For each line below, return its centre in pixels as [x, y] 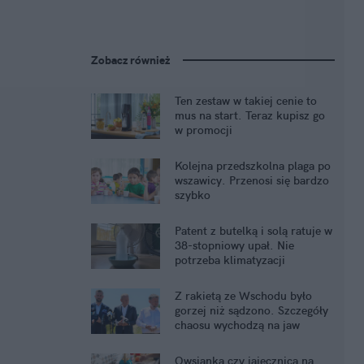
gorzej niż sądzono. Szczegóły [251, 311]
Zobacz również [130, 61]
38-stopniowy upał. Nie [234, 246]
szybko [193, 195]
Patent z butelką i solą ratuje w [253, 231]
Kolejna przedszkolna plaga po [253, 166]
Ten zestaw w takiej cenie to [246, 101]
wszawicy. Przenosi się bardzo [252, 181]
